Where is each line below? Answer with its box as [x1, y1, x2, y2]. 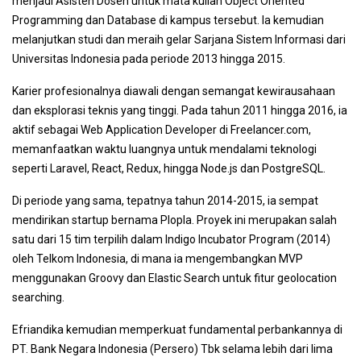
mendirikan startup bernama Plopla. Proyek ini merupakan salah [12, 214, 337, 226]
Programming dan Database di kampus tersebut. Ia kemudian [12, 14, 324, 27]
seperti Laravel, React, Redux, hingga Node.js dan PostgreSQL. [12, 162, 326, 175]
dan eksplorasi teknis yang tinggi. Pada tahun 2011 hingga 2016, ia [12, 104, 347, 117]
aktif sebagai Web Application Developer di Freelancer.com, [12, 123, 311, 136]
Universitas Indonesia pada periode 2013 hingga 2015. [12, 52, 285, 65]
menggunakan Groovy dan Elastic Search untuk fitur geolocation [12, 272, 337, 284]
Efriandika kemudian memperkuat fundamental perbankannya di [12, 323, 342, 336]
